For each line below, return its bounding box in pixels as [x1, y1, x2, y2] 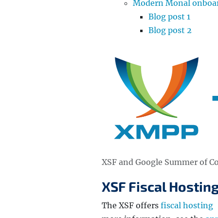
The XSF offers [102, 200, 161, 211]
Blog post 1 [148, 12, 190, 21]
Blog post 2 [148, 25, 192, 35]
